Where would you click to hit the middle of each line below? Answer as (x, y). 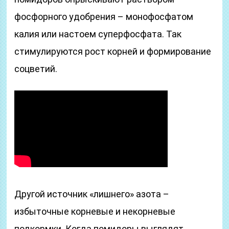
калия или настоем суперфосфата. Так (98, 34)
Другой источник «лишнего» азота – (92, 194)
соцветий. (36, 69)
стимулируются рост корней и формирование (113, 51)
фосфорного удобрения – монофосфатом (104, 17)
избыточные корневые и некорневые (95, 211)
